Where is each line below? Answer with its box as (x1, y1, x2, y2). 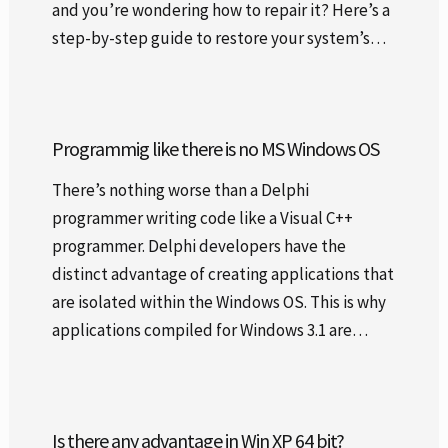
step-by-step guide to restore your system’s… (51, 26, 386, 49)
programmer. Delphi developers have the (51, 234, 346, 257)
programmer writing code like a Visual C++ (51, 206, 353, 229)
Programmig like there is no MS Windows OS (51, 135, 379, 161)
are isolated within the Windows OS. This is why (51, 290, 386, 313)
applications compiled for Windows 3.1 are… (51, 318, 368, 341)
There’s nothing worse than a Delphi (51, 178, 309, 201)
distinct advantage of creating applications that (51, 262, 394, 285)
